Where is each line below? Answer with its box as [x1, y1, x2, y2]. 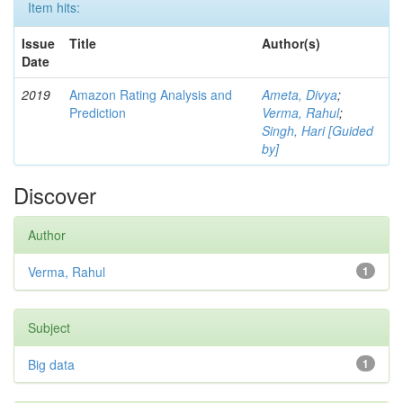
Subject [28, 318, 70, 336]
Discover [13, 178, 96, 210]
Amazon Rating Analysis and [69, 85, 232, 103]
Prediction [69, 103, 126, 121]
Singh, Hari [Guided [262, 121, 373, 139]
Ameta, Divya [262, 85, 337, 103]
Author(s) [262, 33, 320, 52]
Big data [28, 354, 75, 373]
